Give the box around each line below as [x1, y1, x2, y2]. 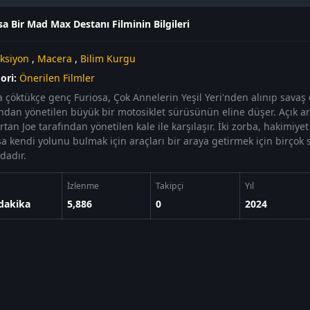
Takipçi [155, 180, 183, 192]
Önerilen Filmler [19, 71, 95, 84]
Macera [37, 52, 72, 65]
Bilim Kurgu [80, 52, 136, 65]
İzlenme [66, 180, 99, 192]
